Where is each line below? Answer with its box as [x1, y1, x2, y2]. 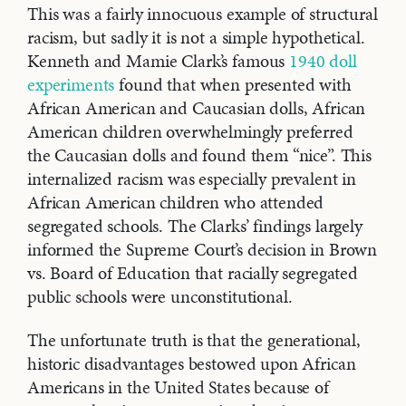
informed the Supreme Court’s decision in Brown [27, 237, 378, 263]
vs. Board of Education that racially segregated [27, 260, 358, 286]
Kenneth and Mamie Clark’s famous [27, 48, 290, 74]
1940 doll [289, 48, 357, 74]
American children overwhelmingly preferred [27, 119, 353, 145]
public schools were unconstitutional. [27, 284, 293, 310]
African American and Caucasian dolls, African [27, 95, 366, 121]
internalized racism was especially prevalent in [27, 166, 356, 192]
